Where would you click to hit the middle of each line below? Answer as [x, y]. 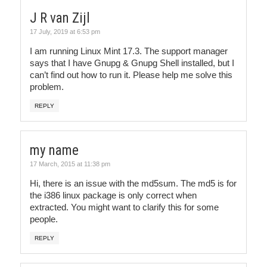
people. [44, 219]
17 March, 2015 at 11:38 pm [70, 164]
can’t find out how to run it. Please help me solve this [131, 74]
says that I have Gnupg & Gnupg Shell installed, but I [132, 63]
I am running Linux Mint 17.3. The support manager [129, 51]
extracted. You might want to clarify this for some [124, 207]
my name [54, 150]
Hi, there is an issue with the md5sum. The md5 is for [133, 183]
